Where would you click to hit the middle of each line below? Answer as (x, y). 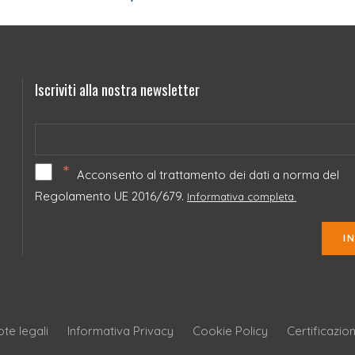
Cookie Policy (230, 331)
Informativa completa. (242, 197)
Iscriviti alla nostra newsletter (117, 89)
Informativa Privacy (120, 331)
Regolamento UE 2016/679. (111, 197)
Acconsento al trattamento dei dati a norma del (206, 175)
